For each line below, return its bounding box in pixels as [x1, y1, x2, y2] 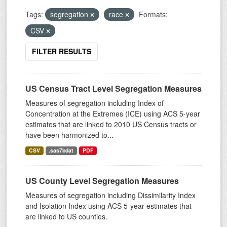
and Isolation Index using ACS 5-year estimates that [25, 201, 192, 211]
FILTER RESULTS [32, 46, 91, 57]
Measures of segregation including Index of [25, 98, 164, 108]
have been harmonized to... [25, 130, 113, 140]
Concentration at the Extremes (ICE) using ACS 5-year [25, 108, 200, 119]
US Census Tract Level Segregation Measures [25, 83, 202, 95]
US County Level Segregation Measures [25, 175, 179, 187]
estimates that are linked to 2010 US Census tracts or [25, 119, 197, 130]
